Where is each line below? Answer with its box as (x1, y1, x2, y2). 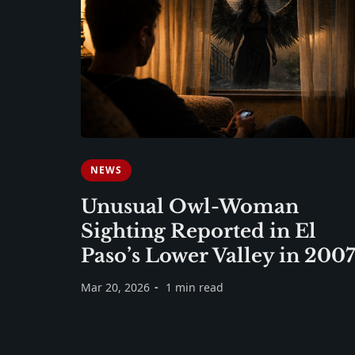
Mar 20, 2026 (81, 280, 150, 295)
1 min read (166, 280, 223, 295)
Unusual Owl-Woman (81, 195, 299, 218)
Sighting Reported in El (81, 219, 316, 242)
